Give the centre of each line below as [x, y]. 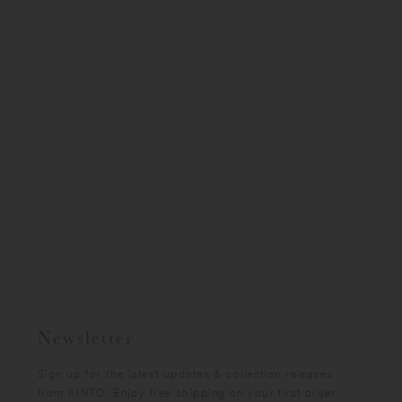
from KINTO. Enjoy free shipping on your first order [187, 393]
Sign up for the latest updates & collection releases [185, 374]
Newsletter [85, 338]
